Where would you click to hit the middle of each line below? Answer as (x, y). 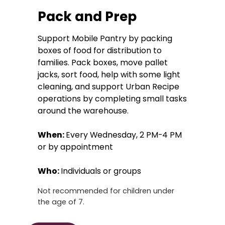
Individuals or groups (102, 171)
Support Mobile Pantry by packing (105, 38)
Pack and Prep (87, 16)
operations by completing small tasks (113, 98)
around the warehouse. (83, 110)
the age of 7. (61, 202)
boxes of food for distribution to (100, 50)
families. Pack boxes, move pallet (103, 62)
